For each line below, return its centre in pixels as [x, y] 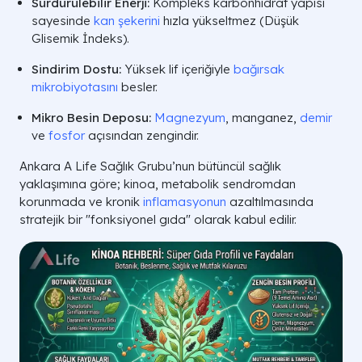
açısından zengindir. [143, 135]
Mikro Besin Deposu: [91, 118]
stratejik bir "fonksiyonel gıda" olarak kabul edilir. [158, 219]
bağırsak [259, 69]
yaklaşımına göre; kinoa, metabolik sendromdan [158, 184]
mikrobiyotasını [75, 87]
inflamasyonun [186, 202]
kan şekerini [127, 21]
